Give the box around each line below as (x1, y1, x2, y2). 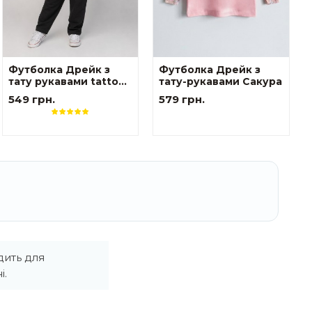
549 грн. (8, 93, 55, 107)
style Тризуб (8, 87, 77, 100)
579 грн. (159, 93, 205, 107)
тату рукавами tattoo (8, 75, 125, 88)
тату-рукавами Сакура (159, 75, 283, 88)
